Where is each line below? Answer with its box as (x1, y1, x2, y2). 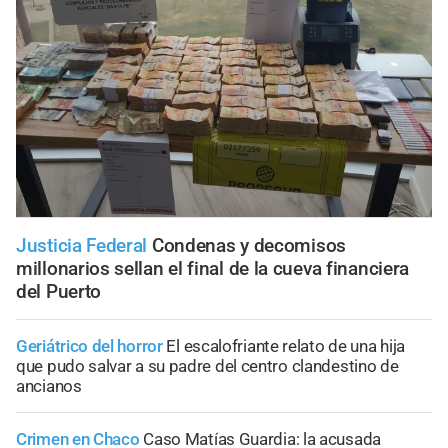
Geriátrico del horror (16, 335, 163, 356)
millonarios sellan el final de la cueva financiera (16, 256, 410, 280)
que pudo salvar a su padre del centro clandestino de (16, 355, 399, 376)
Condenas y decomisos (151, 233, 346, 257)
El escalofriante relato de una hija (166, 335, 405, 356)
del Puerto (16, 279, 101, 303)
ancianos (16, 375, 82, 396)
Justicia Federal (16, 233, 148, 257)
